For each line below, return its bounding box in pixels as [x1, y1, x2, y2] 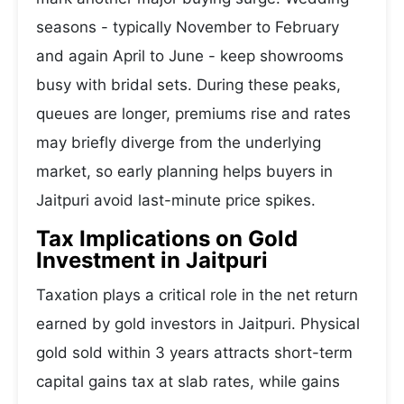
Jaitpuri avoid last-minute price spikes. [36, 191, 316, 209]
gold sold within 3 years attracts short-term [36, 344, 353, 362]
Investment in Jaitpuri [36, 247, 268, 273]
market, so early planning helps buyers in [36, 162, 333, 180]
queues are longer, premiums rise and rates [36, 105, 351, 123]
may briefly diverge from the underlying [36, 133, 321, 151]
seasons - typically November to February [36, 18, 339, 36]
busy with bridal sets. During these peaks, [36, 76, 341, 94]
